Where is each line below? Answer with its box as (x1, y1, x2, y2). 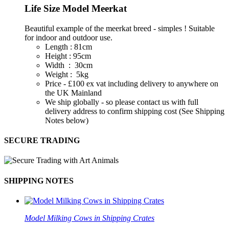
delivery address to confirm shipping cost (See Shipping (45, 106, 224, 116)
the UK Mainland (45, 88, 102, 97)
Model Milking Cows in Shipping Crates (25, 213, 154, 222)
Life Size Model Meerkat (25, 3, 127, 14)
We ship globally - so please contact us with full (45, 97, 198, 106)
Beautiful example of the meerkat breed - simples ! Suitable (25, 24, 215, 33)
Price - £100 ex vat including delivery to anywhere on (45, 79, 218, 88)
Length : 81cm (45, 42, 92, 51)
